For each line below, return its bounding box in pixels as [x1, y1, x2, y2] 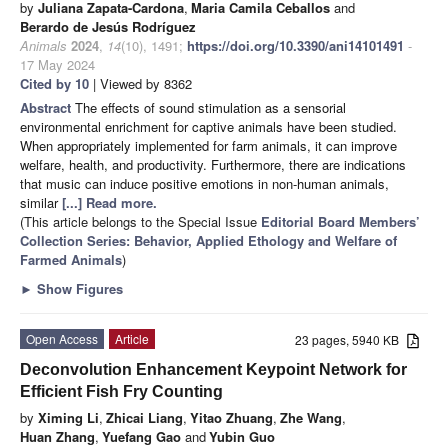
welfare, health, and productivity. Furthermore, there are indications [20, 154, 406, 174]
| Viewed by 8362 [89, 73, 192, 93]
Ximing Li [38, 407, 99, 427]
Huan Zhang [20, 426, 95, 446]
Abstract [20, 97, 75, 117]
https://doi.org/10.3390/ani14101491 [187, 35, 404, 55]
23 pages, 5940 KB [295, 330, 408, 348]
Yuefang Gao [102, 426, 181, 446]
